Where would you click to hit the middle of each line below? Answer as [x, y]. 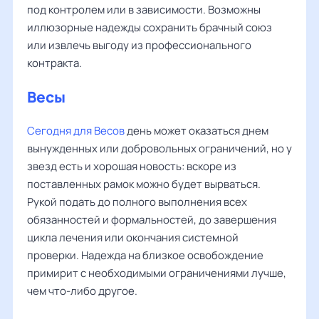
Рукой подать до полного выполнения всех [137, 202]
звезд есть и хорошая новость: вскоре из [132, 166]
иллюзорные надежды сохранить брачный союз [150, 27]
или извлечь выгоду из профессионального [139, 45]
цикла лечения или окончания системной [133, 237]
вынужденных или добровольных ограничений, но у [159, 148]
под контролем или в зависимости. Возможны [144, 10]
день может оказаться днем [198, 131]
